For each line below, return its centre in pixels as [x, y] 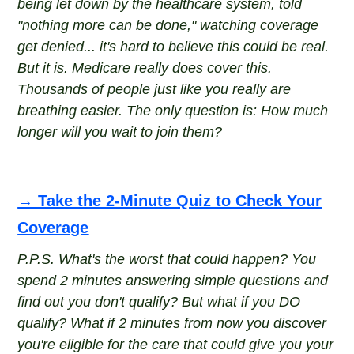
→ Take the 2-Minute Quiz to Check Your [170, 201]
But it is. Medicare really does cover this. [145, 68]
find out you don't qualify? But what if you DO [159, 302]
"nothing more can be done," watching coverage [168, 25]
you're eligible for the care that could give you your [176, 345]
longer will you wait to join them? [120, 132]
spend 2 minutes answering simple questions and [173, 281]
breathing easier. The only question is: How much [173, 111]
